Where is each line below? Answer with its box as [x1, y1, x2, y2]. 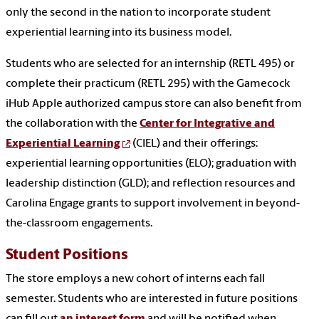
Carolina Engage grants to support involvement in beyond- [6, 197, 300, 209]
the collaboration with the [6, 117, 140, 130]
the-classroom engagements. [6, 217, 152, 229]
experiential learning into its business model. [6, 26, 231, 38]
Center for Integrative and [140, 117, 275, 130]
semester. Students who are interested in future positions [6, 293, 298, 305]
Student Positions [6, 247, 128, 263]
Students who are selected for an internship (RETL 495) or [6, 58, 295, 70]
